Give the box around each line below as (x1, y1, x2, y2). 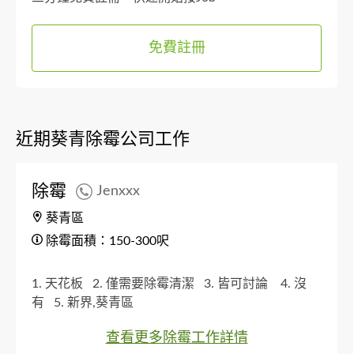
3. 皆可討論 (204, 277, 277, 290)
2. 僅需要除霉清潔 (92, 277, 201, 290)
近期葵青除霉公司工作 (16, 130, 190, 148)
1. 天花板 (32, 277, 89, 290)
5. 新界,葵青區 (54, 296, 140, 309)
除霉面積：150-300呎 (43, 234, 169, 247)
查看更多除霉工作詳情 (105, 330, 248, 345)
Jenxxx (96, 184, 140, 199)
